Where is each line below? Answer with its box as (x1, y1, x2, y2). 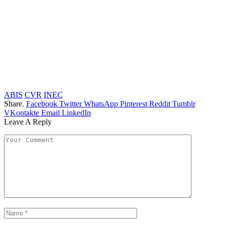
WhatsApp (84, 99, 118, 108)
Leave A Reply (4, 118, 52, 127)
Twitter (59, 99, 82, 108)
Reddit (149, 99, 170, 108)
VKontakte (4, 108, 39, 118)
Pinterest (120, 99, 147, 108)
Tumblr (172, 99, 195, 108)
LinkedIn (62, 108, 91, 118)
